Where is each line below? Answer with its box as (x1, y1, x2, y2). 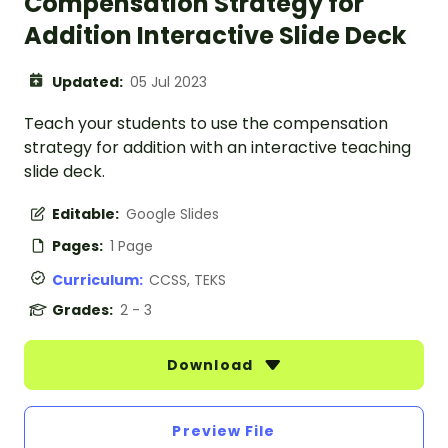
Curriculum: (52, 270, 149, 291)
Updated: (52, 72, 126, 93)
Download (167, 355, 257, 376)
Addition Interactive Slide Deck (24, 19, 406, 53)
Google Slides (126, 204, 219, 225)
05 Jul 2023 (130, 72, 207, 93)
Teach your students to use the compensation (24, 112, 388, 136)
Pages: (52, 236, 106, 257)
